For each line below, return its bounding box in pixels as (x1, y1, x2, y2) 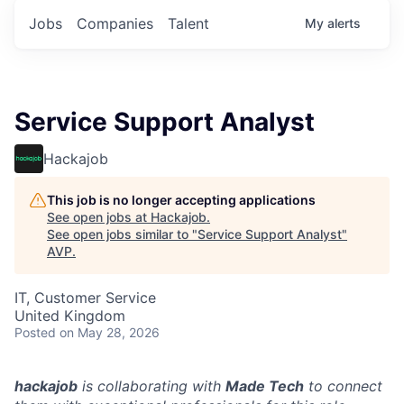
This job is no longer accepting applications (47, 191, 316, 207)
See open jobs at (47, 208, 151, 225)
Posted (14, 324, 56, 340)
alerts (327, 14, 361, 31)
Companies (77, 14, 153, 32)
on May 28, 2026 (60, 324, 160, 340)
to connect (304, 376, 382, 395)
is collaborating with (78, 376, 225, 395)
